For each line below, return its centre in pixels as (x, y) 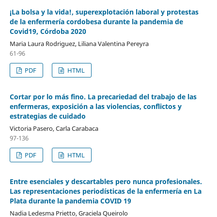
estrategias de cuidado (47, 116)
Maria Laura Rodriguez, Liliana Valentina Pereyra (79, 43)
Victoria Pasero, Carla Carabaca (54, 128)
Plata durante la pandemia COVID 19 (70, 201)
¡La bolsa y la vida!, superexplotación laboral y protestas (104, 12)
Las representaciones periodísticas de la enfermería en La (105, 191)
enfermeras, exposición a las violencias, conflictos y (95, 106)
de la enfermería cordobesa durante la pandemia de (96, 21)
